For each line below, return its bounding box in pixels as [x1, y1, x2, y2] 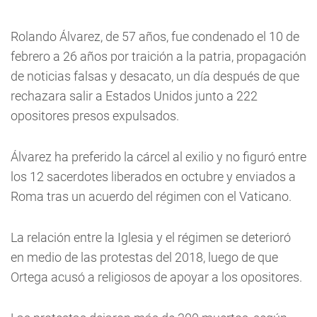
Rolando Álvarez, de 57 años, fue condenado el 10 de [11, 29, 299, 44]
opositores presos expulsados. [11, 108, 179, 123]
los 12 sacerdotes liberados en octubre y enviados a [11, 169, 296, 184]
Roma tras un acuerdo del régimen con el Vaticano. [11, 189, 292, 204]
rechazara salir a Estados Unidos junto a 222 [11, 88, 258, 103]
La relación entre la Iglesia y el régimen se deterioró [11, 230, 291, 245]
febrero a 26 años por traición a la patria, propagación [11, 49, 306, 64]
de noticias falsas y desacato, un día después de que [11, 69, 299, 83]
